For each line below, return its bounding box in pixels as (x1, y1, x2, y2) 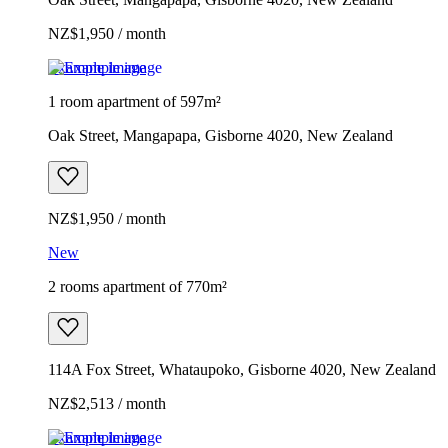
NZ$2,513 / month (48, 394, 166, 412)
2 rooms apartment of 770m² (48, 277, 227, 295)
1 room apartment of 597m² (48, 92, 221, 110)
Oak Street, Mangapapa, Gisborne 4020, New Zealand (48, 126, 393, 144)
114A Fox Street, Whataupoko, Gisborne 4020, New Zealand (48, 360, 436, 378)
